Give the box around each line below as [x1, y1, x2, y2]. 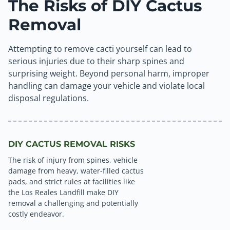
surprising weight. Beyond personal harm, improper [8, 67, 209, 79]
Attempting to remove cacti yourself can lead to [8, 43, 192, 54]
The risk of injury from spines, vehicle [8, 155, 138, 165]
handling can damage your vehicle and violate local [8, 80, 205, 91]
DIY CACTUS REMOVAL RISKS [8, 139, 135, 149]
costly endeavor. [8, 208, 64, 219]
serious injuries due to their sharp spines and [8, 55, 184, 67]
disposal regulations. [8, 92, 89, 104]
